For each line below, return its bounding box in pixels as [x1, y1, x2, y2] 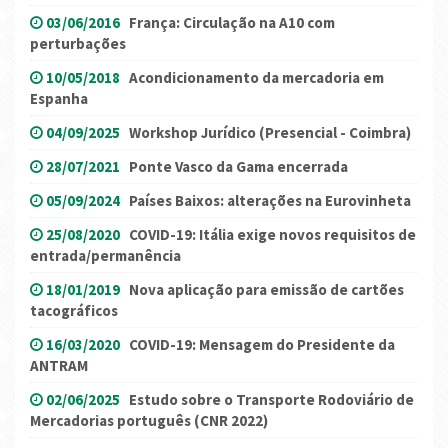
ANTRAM [30, 355, 88, 375]
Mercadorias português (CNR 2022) [30, 410, 268, 430]
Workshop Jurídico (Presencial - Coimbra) [129, 122, 411, 142]
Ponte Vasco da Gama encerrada [129, 156, 348, 176]
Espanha [30, 88, 88, 108]
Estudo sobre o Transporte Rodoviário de [129, 389, 414, 409]
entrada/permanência [30, 245, 181, 265]
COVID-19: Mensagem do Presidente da [129, 334, 395, 354]
